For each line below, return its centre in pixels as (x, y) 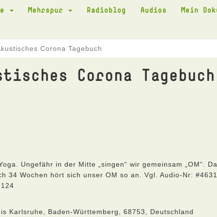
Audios (154, 10)
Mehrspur (48, 10)
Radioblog (106, 10)
